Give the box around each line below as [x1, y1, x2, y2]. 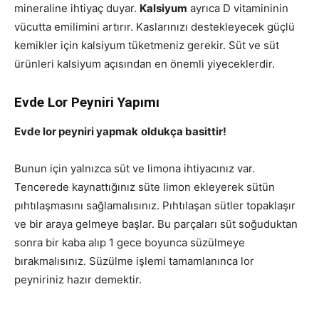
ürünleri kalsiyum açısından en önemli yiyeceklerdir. [14, 56, 275, 70]
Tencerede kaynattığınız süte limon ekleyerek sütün [14, 179, 275, 194]
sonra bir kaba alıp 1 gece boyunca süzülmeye [14, 235, 245, 249]
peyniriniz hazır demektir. [14, 272, 142, 286]
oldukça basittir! [141, 124, 226, 138]
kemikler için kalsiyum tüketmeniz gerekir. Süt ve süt [14, 38, 279, 52]
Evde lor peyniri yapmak [14, 124, 138, 138]
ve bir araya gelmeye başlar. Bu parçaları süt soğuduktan [14, 216, 298, 231]
